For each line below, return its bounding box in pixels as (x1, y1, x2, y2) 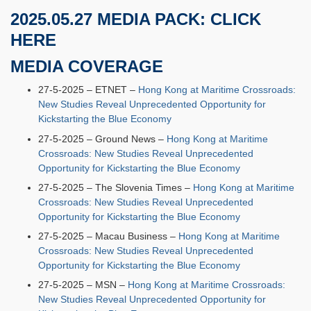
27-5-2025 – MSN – (38, 279, 128, 291)
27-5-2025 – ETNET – (38, 84, 138, 96)
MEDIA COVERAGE (10, 57, 163, 76)
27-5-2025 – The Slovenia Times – (38, 181, 193, 193)
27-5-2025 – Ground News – (38, 133, 167, 144)
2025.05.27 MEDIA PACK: (10, 10, 210, 29)
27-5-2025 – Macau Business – (38, 230, 178, 242)
